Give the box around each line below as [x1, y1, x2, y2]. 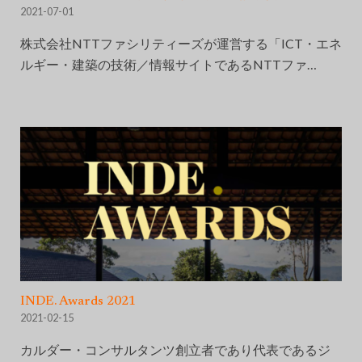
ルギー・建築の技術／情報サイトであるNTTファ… [20, 56, 317, 72]
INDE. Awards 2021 [20, 295, 136, 309]
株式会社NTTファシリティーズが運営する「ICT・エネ [20, 35, 342, 51]
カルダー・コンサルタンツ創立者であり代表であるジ [20, 342, 330, 358]
